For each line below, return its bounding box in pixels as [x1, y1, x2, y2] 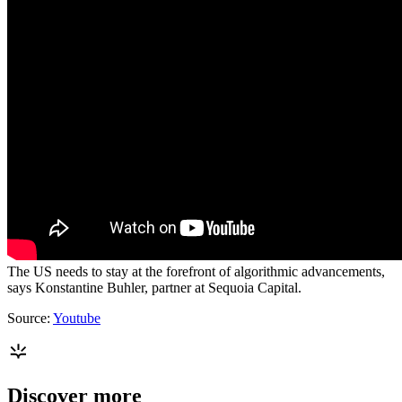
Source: [7, 310, 53, 326]
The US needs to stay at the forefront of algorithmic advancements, [7, 263, 385, 279]
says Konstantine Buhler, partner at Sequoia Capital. [7, 279, 301, 295]
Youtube [53, 310, 100, 326]
